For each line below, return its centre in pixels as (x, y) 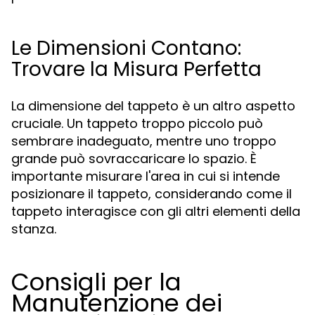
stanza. (34, 229)
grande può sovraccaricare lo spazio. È (134, 159)
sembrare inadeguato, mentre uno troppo (144, 141)
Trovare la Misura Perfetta (136, 69)
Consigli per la (96, 282)
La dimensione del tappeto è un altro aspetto (153, 106)
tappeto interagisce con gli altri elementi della (156, 211)
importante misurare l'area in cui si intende (146, 176)
